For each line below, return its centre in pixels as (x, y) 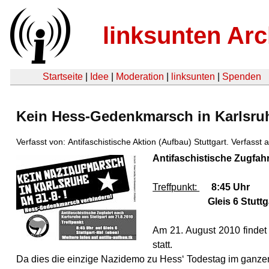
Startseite (63, 77)
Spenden (242, 77)
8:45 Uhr (231, 187)
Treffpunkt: (176, 187)
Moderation (140, 77)
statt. (163, 244)
